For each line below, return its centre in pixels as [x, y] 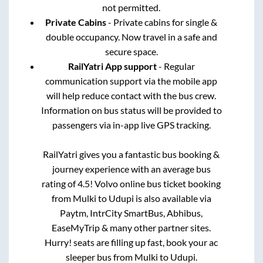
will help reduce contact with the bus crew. [131, 95]
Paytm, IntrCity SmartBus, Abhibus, [131, 213]
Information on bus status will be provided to [131, 110]
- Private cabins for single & [162, 22]
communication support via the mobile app [131, 80]
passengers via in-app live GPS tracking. [131, 124]
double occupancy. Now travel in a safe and [131, 36]
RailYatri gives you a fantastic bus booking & [131, 154]
